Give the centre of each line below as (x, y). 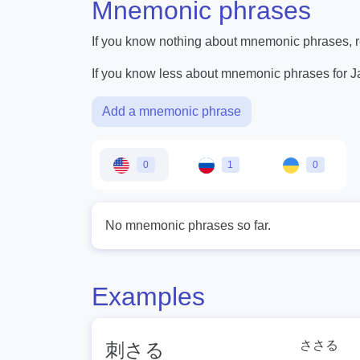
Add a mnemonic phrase (172, 112)
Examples (148, 297)
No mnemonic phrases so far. (188, 226)
